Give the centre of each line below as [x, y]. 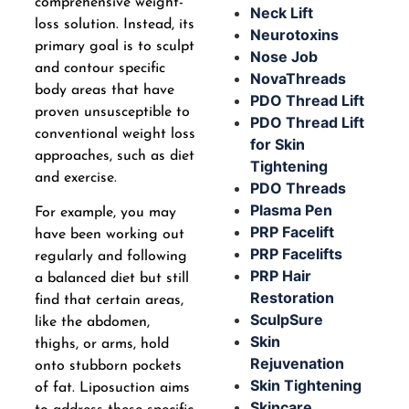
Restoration [292, 297]
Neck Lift [282, 12]
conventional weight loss [115, 135]
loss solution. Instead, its [114, 25]
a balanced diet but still [111, 279]
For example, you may [105, 213]
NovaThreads [298, 78]
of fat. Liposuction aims [112, 388]
